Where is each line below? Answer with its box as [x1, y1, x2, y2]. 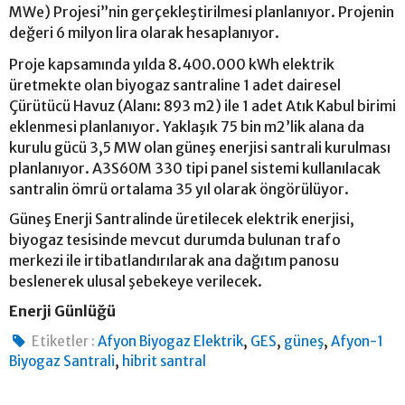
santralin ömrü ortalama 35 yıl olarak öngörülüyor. [9, 179, 352, 198]
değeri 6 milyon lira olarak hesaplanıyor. [9, 23, 282, 42]
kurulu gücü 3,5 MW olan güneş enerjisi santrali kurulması [9, 137, 391, 156]
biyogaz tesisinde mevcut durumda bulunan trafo [9, 230, 341, 249]
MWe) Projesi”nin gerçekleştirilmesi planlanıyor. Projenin [9, 2, 394, 21]
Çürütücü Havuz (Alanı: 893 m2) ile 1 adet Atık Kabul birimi [9, 96, 396, 115]
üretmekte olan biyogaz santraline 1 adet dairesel [9, 75, 341, 94]
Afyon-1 [331, 332, 384, 350]
